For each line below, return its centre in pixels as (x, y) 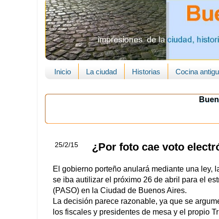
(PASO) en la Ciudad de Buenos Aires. (120, 191)
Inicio (62, 71)
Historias (146, 71)
